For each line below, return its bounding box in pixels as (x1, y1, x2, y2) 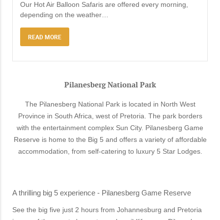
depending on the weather (20, 11, 102, 19)
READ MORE (28, 33, 61, 41)
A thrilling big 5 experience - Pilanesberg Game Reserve (12, 189, 191, 197)
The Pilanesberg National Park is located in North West (25, 100, 195, 109)
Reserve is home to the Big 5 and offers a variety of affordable (13, 136, 207, 144)
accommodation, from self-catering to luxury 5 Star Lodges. (18, 147, 202, 156)
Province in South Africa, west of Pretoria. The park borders (18, 112, 202, 120)
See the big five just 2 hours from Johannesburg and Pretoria (12, 206, 202, 214)
